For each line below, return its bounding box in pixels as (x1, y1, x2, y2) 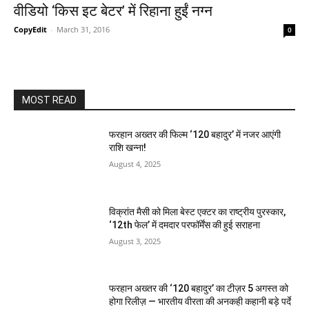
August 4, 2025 (109, 159, 161, 169)
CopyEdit (14, 24, 47, 34)
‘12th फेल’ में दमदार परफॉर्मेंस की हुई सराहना (109, 219, 261, 230)
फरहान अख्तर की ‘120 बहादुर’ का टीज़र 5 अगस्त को (109, 283, 289, 295)
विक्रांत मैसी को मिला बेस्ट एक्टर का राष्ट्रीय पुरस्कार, (109, 206, 286, 217)
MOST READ (22, 94, 77, 106)
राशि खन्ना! (109, 142, 147, 153)
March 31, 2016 (57, 24, 110, 34)
